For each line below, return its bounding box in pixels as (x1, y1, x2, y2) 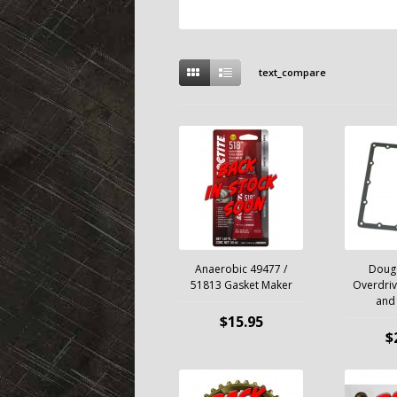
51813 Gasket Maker (190, 277, 292, 292)
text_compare (259, 66, 326, 79)
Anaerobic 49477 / (195, 261, 287, 276)
